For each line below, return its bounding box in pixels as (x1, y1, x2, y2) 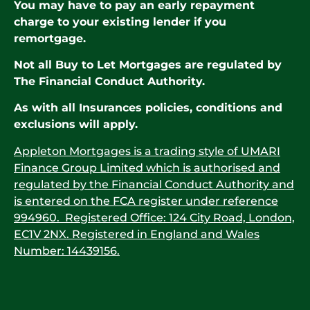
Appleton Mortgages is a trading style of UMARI (14, 144, 280, 158)
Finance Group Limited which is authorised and (14, 161, 280, 174)
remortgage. (14, 31, 89, 45)
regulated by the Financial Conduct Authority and (14, 177, 294, 191)
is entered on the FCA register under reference (14, 194, 278, 208)
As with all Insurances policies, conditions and (14, 101, 282, 115)
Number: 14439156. (14, 244, 120, 257)
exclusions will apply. (14, 118, 138, 131)
